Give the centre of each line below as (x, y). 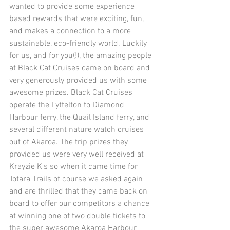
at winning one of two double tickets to (78, 216)
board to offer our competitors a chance (80, 204)
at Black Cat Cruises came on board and (81, 69)
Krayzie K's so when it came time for (74, 167)
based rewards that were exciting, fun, (78, 19)
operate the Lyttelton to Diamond (68, 106)
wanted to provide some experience (73, 7)
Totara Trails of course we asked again (77, 179)
